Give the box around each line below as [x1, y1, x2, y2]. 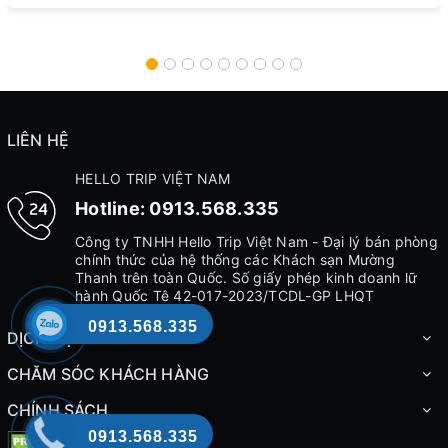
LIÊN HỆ [7, 129, 70, 150]
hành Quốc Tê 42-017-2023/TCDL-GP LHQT [75, 286, 375, 304]
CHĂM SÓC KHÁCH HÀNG [7, 363, 210, 384]
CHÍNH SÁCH [7, 399, 109, 420]
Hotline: [75, 197, 150, 219]
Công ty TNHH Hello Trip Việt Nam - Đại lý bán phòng [75, 232, 438, 250]
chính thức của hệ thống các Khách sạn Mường [75, 250, 395, 268]
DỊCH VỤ [7, 327, 76, 348]
